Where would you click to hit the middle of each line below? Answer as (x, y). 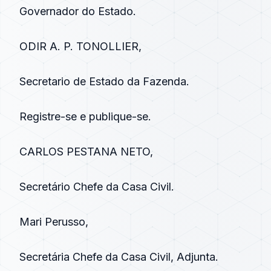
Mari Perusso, (54, 222)
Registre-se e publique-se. (85, 116)
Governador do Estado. (78, 11)
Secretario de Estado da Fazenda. (104, 81)
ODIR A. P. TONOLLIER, (80, 46)
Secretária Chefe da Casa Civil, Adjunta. (119, 257)
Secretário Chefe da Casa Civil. (97, 187)
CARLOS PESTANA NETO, (86, 152)
